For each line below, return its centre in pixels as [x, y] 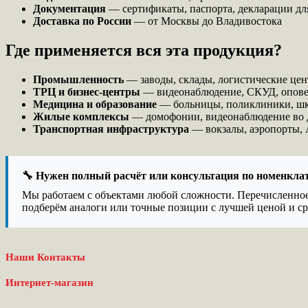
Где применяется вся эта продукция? [144, 50]
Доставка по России [82, 21]
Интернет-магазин [49, 282]
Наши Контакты [45, 257]
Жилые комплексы [81, 116]
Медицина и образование [95, 104]
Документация [69, 8]
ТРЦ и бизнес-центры [87, 91]
